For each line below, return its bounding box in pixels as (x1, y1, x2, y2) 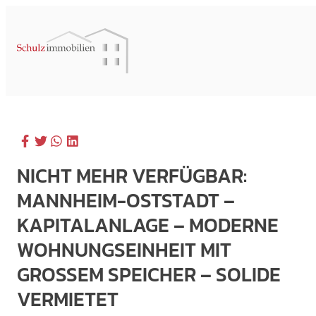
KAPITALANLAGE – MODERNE (17, 210, 279, 240)
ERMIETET (17, 284, 107, 314)
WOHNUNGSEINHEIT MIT (17, 235, 231, 265)
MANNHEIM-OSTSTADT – (17, 186, 235, 215)
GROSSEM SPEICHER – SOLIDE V (17, 260, 281, 289)
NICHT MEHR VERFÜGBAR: (17, 161, 247, 190)
